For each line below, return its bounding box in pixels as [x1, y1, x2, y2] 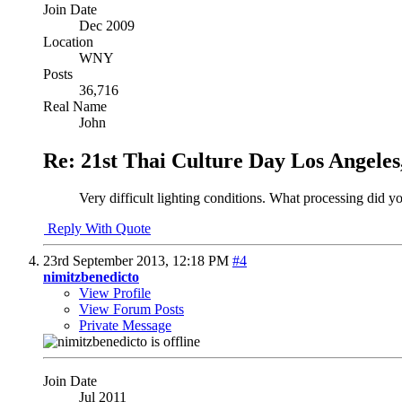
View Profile [79, 285, 151, 301]
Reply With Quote [44, 221, 151, 237]
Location [43, 33, 93, 49]
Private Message [79, 318, 171, 334]
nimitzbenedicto [43, 269, 139, 285]
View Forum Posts [79, 301, 184, 318]
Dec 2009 [79, 17, 135, 33]
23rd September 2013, [43, 253, 172, 269]
